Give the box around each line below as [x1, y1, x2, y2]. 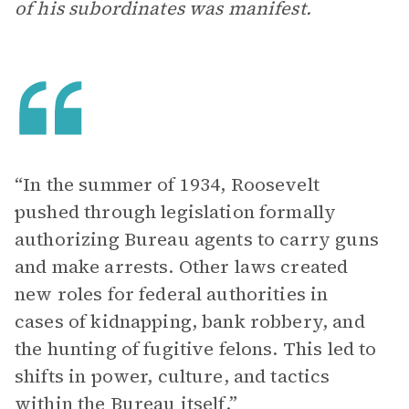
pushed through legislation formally [15, 199, 337, 225]
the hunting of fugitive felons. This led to [15, 336, 377, 362]
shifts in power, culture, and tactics [15, 363, 330, 389]
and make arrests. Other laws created [15, 254, 349, 279]
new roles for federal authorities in [15, 281, 329, 307]
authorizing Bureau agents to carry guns [15, 226, 379, 252]
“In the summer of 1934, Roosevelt [15, 172, 320, 197]
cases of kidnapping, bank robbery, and [15, 309, 365, 334]
